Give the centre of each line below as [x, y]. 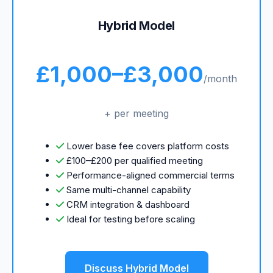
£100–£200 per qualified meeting [133, 160]
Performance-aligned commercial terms [149, 175]
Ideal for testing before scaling [129, 219]
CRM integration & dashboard [127, 204]
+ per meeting [136, 113]
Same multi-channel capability [127, 190]
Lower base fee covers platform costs [147, 146]
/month [220, 78]
